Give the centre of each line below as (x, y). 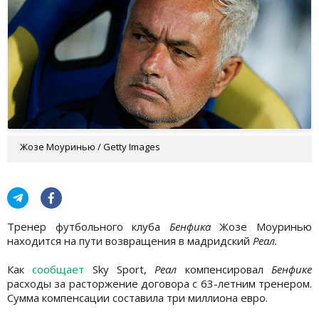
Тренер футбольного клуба (88, 226)
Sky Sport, (120, 269)
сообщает (58, 269)
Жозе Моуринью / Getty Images (90, 146)
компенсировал (224, 269)
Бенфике (292, 269)
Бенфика (194, 226)
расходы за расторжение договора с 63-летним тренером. (159, 283)
